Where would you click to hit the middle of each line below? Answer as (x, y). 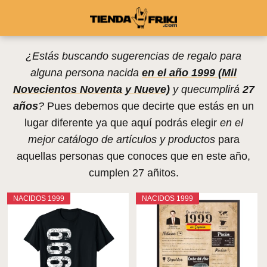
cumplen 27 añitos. (133, 173)
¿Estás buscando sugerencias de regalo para (133, 56)
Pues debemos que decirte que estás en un (149, 106)
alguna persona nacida (86, 73)
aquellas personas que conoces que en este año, (133, 156)
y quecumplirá (206, 89)
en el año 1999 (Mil (189, 73)
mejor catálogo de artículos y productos (121, 139)
